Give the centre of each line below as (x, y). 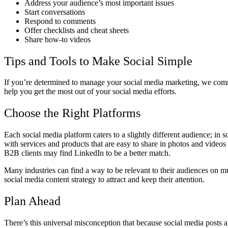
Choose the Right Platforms (72, 113)
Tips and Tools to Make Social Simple (98, 61)
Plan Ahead (32, 201)
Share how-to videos (58, 39)
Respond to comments (60, 21)
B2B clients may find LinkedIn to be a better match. (88, 153)
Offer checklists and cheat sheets (77, 30)
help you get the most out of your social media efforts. (90, 92)
